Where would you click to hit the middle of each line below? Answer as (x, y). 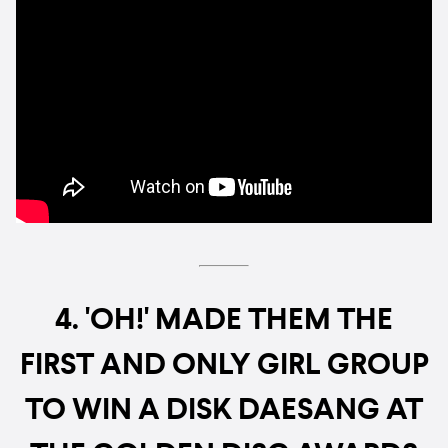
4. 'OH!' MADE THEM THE (224, 321)
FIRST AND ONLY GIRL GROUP (224, 366)
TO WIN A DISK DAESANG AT (224, 411)
